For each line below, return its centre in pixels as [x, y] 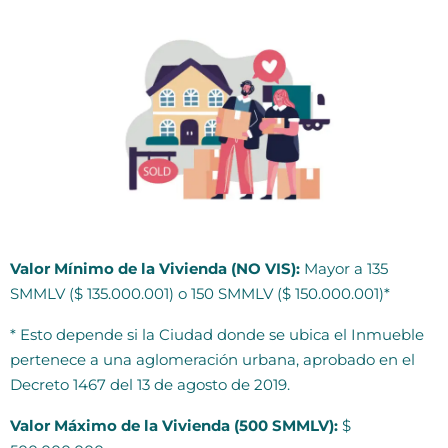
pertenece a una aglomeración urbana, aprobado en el [212, 360]
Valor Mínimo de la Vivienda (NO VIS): [155, 269]
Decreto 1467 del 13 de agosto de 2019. [150, 385]
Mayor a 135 [344, 269]
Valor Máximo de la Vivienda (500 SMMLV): [174, 426]
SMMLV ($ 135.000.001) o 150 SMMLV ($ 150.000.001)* [200, 294]
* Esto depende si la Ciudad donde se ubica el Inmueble [217, 335]
